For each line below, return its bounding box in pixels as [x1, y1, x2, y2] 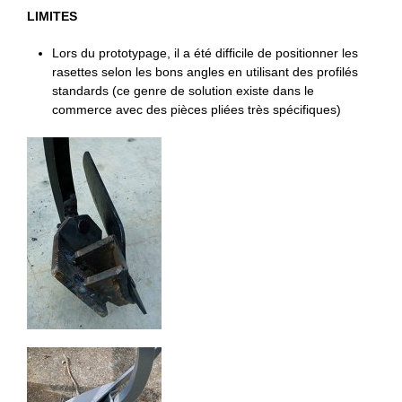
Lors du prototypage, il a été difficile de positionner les [52, 45, 359, 60]
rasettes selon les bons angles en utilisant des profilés [52, 64, 359, 79]
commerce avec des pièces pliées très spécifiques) [52, 101, 342, 117]
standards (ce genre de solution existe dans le [52, 83, 315, 98]
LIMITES [27, 8, 77, 23]
